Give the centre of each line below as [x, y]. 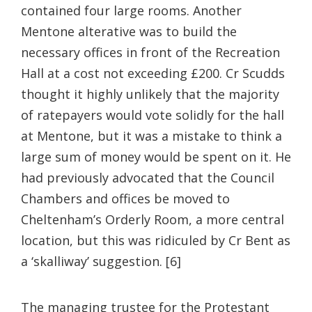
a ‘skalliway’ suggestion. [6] [101, 261]
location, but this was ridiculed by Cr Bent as [156, 240]
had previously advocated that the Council [148, 177]
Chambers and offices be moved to [125, 198]
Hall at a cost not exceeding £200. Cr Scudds [153, 73]
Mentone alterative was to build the [129, 31]
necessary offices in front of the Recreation [150, 52]
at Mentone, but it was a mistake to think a [151, 135]
